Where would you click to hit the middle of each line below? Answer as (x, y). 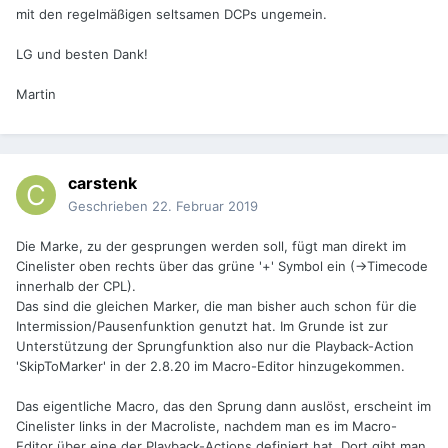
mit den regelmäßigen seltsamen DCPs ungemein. (171, 14)
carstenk (102, 183)
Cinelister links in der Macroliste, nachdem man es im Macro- (206, 426)
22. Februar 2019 (205, 206)
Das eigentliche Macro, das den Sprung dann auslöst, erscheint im (223, 406)
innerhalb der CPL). (78, 286)
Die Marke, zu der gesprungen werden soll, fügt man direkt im (211, 246)
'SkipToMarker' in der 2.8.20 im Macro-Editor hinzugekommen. (210, 366)
